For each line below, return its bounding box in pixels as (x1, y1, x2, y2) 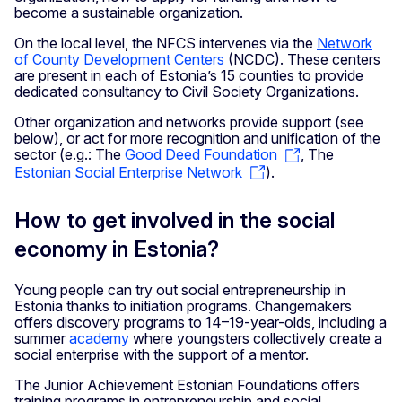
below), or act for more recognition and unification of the (14, 129, 380, 148)
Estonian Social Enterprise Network (14, 162, 242, 181)
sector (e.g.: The (14, 145, 125, 164)
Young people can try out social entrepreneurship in (14, 281, 345, 300)
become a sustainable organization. (14, 4, 247, 22)
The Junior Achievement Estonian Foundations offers (14, 376, 360, 395)
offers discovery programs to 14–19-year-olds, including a (14, 313, 387, 332)
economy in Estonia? (14, 236, 219, 263)
